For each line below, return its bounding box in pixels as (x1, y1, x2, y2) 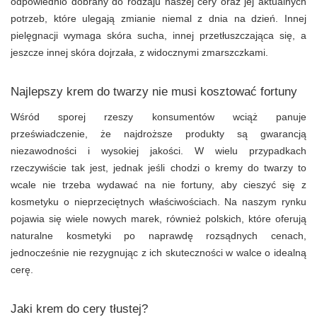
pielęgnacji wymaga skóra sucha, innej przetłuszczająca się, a (11, 29, 306, 41)
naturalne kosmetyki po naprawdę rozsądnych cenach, (11, 229, 306, 241)
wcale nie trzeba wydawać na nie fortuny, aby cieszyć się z (11, 178, 306, 190)
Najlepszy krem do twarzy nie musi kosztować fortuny (11, 84, 297, 98)
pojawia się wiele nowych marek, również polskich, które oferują (11, 212, 306, 224)
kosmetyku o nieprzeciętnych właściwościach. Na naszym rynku (11, 195, 306, 207)
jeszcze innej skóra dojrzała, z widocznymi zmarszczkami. (11, 46, 268, 58)
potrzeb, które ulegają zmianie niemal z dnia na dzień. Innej (11, 12, 306, 24)
